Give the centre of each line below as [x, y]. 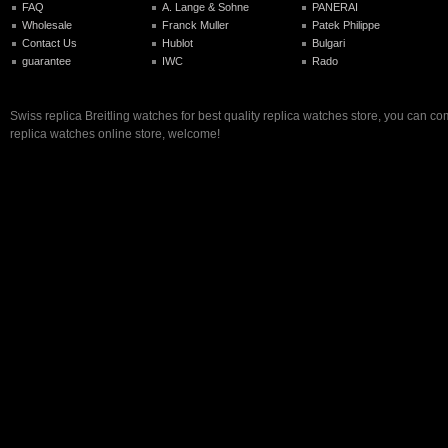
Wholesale [47, 25]
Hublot [177, 43]
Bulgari [328, 43]
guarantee [46, 61]
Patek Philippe [346, 25]
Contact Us [49, 43]
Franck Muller [195, 25]
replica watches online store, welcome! [115, 133]
